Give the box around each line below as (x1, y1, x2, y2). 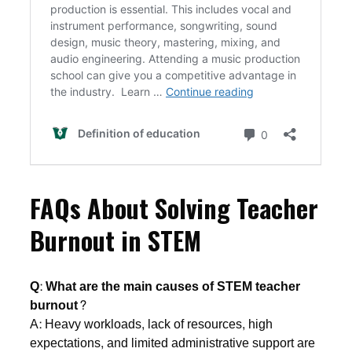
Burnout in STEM (30, 222, 202, 259)
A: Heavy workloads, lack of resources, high (30, 312, 273, 335)
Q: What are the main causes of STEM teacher (30, 274, 301, 298)
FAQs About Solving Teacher (30, 189, 319, 227)
